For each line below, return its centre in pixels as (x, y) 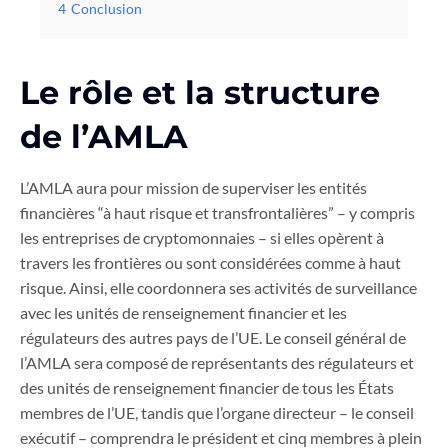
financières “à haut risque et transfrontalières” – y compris (217, 213)
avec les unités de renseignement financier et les (183, 313)
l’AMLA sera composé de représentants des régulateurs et (217, 363)
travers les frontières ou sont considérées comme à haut (210, 263)
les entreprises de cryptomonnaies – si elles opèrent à (202, 238)
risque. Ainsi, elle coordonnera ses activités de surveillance (218, 288)
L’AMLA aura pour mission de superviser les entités (193, 188)
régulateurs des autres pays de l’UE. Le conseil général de (213, 338)
